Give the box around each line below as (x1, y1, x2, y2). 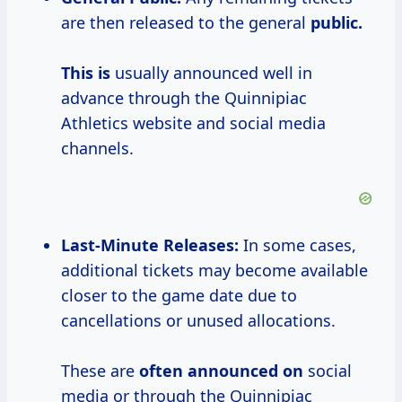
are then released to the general (61, 12, 310, 34)
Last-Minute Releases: (61, 234, 239, 257)
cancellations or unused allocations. (61, 310, 336, 332)
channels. (61, 137, 134, 160)
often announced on (139, 360, 303, 382)
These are (61, 360, 139, 382)
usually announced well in (110, 62, 312, 84)
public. (310, 12, 363, 34)
